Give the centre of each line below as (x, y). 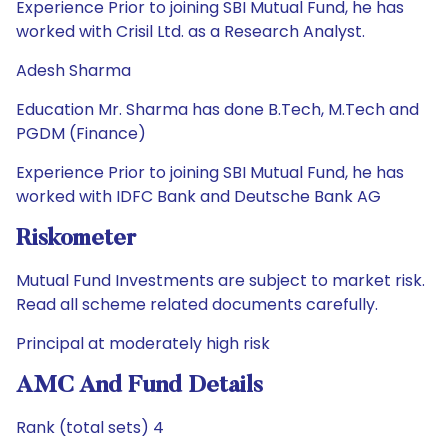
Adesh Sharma (73, 70)
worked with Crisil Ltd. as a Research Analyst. (190, 31)
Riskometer (76, 239)
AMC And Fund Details (139, 386)
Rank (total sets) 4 (90, 427)
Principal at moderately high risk (143, 343)
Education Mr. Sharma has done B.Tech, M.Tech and (217, 109)
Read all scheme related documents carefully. (197, 304)
